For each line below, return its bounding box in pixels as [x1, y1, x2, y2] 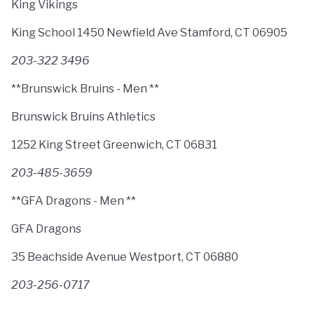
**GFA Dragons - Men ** [11, 194, 136, 207]
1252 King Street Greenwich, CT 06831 [11, 138, 217, 151]
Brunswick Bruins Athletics [11, 110, 156, 123]
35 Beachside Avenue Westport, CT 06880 [11, 250, 238, 264]
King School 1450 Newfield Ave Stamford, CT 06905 [11, 26, 287, 39]
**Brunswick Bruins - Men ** [11, 82, 159, 95]
